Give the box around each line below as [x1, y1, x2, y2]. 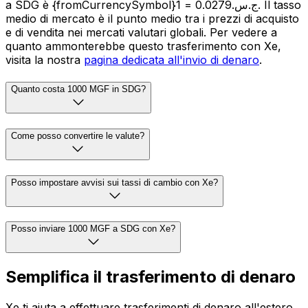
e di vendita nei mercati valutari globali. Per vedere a [5, 25, 277, 40]
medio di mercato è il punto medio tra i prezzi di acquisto [5, 12, 299, 26]
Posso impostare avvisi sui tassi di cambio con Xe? [11, 177, 218, 188]
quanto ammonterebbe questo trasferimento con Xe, [5, 39, 281, 54]
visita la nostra [5, 53, 84, 67]
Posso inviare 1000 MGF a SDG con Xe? [11, 223, 175, 234]
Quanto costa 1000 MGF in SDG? [11, 84, 146, 95]
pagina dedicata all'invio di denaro [84, 53, 259, 67]
